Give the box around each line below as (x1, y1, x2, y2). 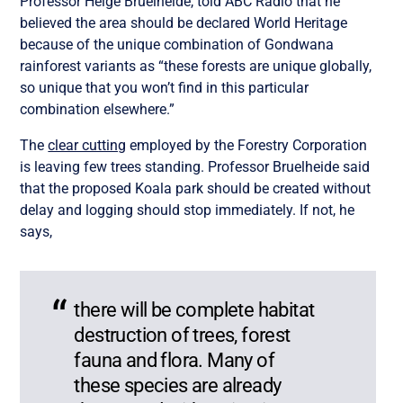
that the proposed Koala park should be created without (20, 180, 372, 198)
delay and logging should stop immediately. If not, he (20, 201, 355, 219)
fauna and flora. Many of (74, 349, 274, 372)
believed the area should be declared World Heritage (20, 14, 348, 32)
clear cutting (48, 137, 127, 155)
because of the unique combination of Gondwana (20, 36, 335, 54)
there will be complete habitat (74, 299, 315, 322)
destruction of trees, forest (74, 324, 291, 347)
